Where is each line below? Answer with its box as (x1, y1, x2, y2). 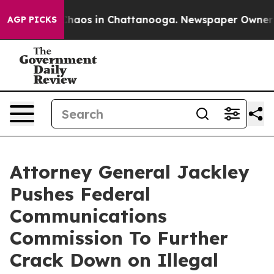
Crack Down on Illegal (10, 248, 218, 272)
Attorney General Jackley (10, 160, 250, 183)
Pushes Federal (10, 182, 150, 206)
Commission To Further (10, 226, 228, 250)
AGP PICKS (7, 14, 57, 25)
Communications (10, 204, 167, 228)
